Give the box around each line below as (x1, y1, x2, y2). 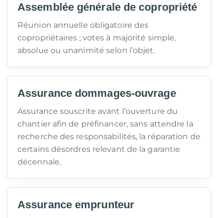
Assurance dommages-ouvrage (18, 87, 176, 99)
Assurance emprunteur (18, 199, 134, 211)
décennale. (18, 157, 61, 166)
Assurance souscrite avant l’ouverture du (18, 107, 178, 116)
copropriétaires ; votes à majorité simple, (18, 33, 176, 42)
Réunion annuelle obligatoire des (18, 20, 149, 30)
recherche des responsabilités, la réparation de (18, 132, 200, 141)
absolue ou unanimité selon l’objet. (18, 46, 155, 55)
